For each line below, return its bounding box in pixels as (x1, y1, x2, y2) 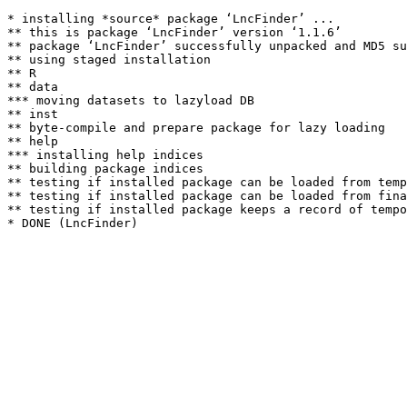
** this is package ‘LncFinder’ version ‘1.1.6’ (7, 25, 342, 39)
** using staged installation (7, 53, 211, 66)
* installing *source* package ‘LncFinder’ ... (7, 12, 334, 25)
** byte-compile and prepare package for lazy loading (7, 121, 385, 134)
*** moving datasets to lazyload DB (7, 94, 254, 107)
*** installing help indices (7, 148, 203, 162)
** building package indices (7, 162, 203, 175)
